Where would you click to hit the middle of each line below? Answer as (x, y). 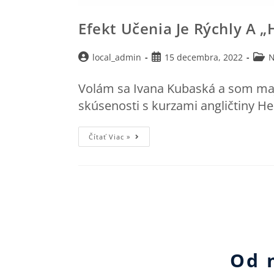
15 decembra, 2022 (204, 57)
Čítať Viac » (109, 136)
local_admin (117, 57)
